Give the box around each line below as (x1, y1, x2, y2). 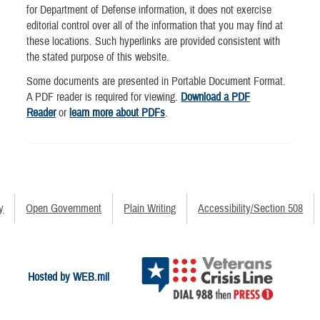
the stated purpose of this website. (26, 50, 170, 65)
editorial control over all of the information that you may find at (26, 19, 284, 34)
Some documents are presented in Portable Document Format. (26, 74, 286, 89)
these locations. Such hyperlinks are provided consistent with (26, 34, 281, 49)
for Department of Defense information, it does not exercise (26, 3, 272, 18)
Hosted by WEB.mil (27, 269, 109, 284)
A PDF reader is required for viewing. (26, 89, 181, 104)
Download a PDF (181, 89, 251, 104)
